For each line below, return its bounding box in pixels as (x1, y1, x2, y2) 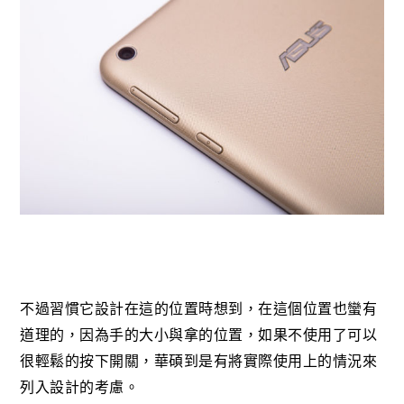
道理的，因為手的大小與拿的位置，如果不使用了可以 (20, 326, 378, 343)
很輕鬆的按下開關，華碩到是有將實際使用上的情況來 (20, 353, 378, 369)
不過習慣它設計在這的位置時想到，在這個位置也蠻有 (20, 300, 378, 317)
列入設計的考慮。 (20, 379, 140, 395)
